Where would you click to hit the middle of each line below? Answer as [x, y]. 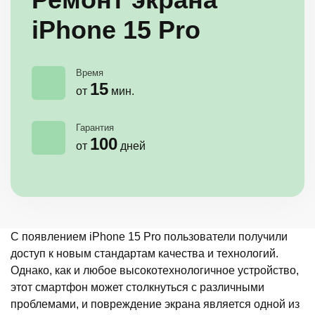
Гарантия [95, 128]
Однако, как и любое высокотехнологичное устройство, [155, 271]
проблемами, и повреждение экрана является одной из [155, 304]
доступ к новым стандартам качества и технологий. [144, 254]
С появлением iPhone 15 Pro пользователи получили [149, 237]
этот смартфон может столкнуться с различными [137, 288]
